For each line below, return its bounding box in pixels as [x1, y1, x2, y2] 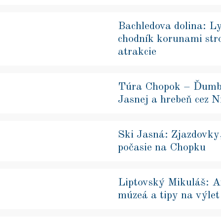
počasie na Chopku [118, 142, 206, 153]
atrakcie [118, 46, 156, 57]
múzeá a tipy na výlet [118, 189, 220, 201]
